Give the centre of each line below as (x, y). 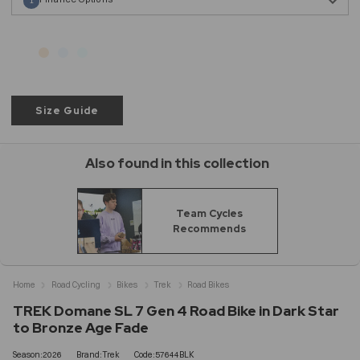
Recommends (209, 228)
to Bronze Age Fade (81, 327)
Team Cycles (209, 213)
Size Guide (67, 110)
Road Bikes (208, 284)
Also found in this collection (177, 163)
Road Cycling (76, 284)
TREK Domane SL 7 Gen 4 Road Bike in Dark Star (176, 310)
